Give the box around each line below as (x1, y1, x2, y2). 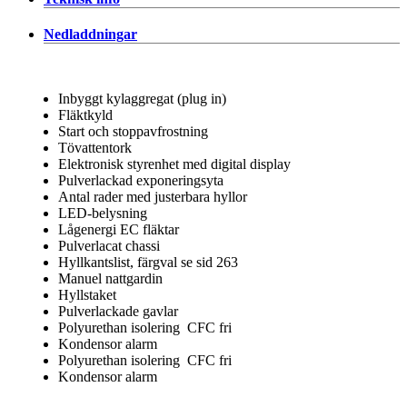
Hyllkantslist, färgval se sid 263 (58, 253, 238, 270)
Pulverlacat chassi (58, 237, 160, 253)
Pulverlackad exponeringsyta (58, 172, 223, 188)
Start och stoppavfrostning (58, 123, 208, 139)
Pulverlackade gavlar (58, 303, 178, 319)
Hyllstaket (58, 286, 116, 303)
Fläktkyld (58, 106, 113, 123)
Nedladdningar (44, 25, 137, 42)
